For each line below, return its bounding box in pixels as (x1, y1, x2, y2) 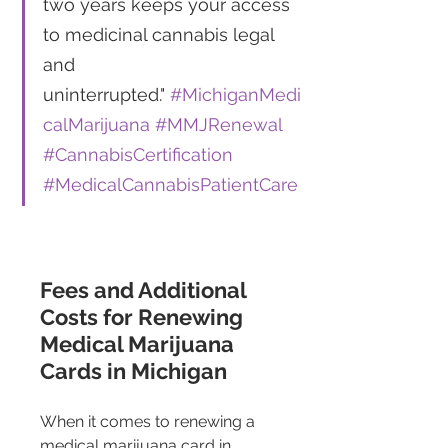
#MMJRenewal (155, 114, 282, 136)
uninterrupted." (43, 84, 170, 106)
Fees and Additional (40, 277, 251, 304)
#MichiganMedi (170, 84, 301, 106)
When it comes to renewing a (40, 412, 259, 432)
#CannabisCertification (43, 144, 233, 166)
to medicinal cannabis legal (43, 24, 279, 46)
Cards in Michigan (40, 358, 232, 385)
